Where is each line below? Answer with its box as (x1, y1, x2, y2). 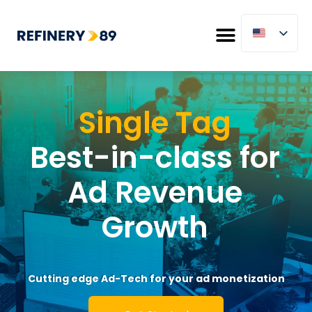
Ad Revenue (68, 172, 242, 213)
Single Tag (79, 102, 231, 143)
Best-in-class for (30, 137, 280, 178)
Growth (102, 207, 208, 248)
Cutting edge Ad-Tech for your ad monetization (27, 271, 285, 286)
